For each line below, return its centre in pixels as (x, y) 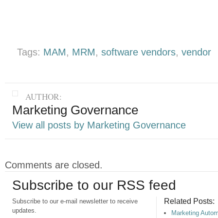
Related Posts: (189, 201)
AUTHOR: (44, 96)
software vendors (138, 52)
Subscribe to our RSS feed (94, 185)
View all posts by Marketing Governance (99, 125)
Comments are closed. (54, 165)
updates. (24, 210)
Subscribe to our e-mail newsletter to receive (75, 201)
